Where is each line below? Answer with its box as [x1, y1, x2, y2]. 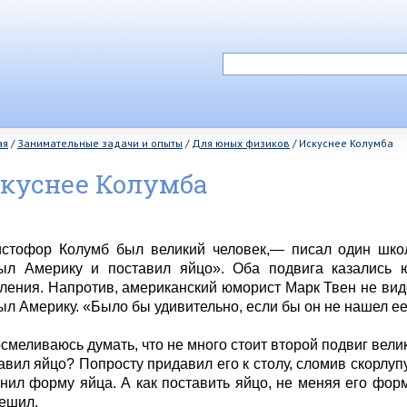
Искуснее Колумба [299, 136, 393, 150]
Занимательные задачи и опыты [17, 136, 183, 150]
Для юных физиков [192, 136, 290, 150]
